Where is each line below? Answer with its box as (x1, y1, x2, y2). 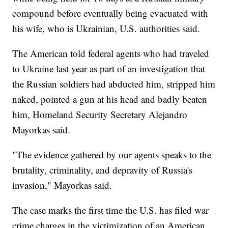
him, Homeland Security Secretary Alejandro (12, 107, 188, 121)
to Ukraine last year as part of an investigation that (12, 62, 206, 75)
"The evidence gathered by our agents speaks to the (12, 148, 212, 161)
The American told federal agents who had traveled (12, 46, 210, 60)
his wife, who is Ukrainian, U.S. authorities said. (12, 21, 201, 35)
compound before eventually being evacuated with (12, 6, 209, 19)
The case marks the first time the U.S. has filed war (12, 203, 209, 216)
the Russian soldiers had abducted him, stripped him (12, 77, 216, 90)
